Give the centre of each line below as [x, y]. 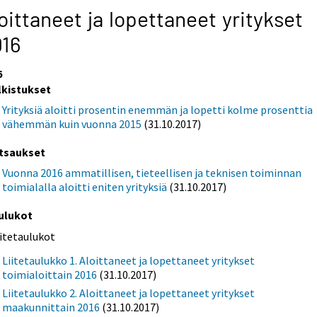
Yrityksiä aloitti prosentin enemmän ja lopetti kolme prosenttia [158, 109]
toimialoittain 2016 [50, 274]
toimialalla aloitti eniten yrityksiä [85, 186]
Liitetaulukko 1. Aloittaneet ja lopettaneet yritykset [129, 260]
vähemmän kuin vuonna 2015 [72, 123]
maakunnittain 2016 [51, 307]
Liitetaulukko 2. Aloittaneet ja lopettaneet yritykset [129, 293]
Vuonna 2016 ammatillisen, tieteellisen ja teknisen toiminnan [152, 172]
